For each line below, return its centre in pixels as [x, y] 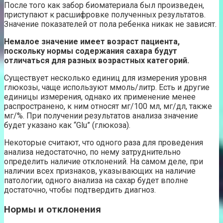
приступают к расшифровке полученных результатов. [105, 15]
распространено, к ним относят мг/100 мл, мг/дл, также [108, 107]
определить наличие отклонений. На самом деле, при [104, 162]
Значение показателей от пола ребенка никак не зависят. [110, 24]
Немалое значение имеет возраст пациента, [92, 42]
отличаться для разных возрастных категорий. [97, 61]
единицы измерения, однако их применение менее [100, 97]
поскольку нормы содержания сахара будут [91, 51]
